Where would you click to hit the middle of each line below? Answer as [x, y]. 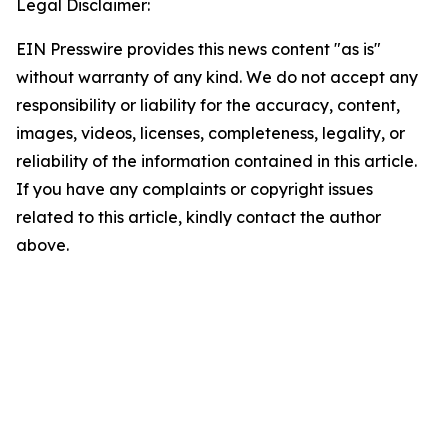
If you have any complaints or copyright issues [194, 189]
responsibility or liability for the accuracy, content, [208, 105]
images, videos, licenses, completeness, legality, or [210, 133]
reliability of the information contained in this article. [216, 161]
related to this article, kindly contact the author [198, 217]
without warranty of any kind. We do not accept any [217, 77]
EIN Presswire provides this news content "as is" [198, 49]
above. [42, 245]
